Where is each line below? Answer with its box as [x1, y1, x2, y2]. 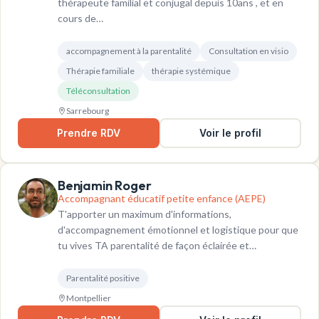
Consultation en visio [209, 46, 288, 57]
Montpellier [66, 293, 111, 304]
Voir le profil [199, 127, 261, 140]
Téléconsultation [66, 85, 130, 97]
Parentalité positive [66, 273, 140, 284]
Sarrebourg [66, 105, 109, 117]
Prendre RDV [57, 127, 120, 140]
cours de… [58, 12, 103, 25]
